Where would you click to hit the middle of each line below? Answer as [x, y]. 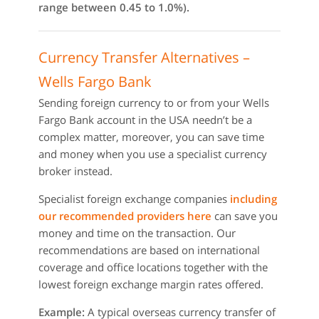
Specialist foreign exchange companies [134, 199]
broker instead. [75, 171]
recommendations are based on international [149, 250]
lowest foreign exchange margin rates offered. [151, 284]
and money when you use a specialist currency [153, 154]
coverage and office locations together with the [153, 267]
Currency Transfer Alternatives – [144, 57]
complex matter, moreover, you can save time [151, 137]
